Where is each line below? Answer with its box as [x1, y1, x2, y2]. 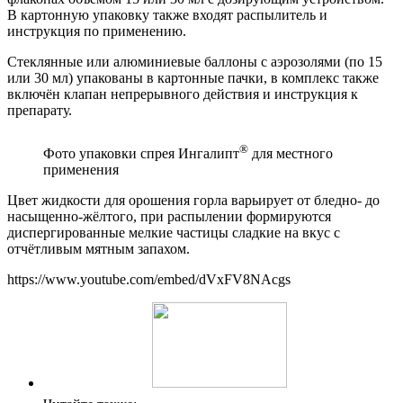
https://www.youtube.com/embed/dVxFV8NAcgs [7, 272, 291, 288]
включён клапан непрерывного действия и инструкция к [7, 85, 358, 102]
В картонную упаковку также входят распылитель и [7, 6, 327, 22]
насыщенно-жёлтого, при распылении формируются [7, 209, 331, 225]
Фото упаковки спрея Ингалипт [43, 146, 239, 162]
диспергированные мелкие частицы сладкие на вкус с [7, 225, 340, 241]
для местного [248, 146, 333, 162]
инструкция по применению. [7, 22, 186, 39]
